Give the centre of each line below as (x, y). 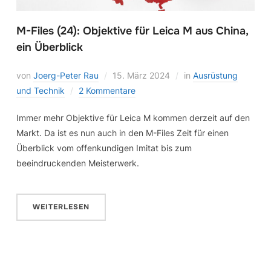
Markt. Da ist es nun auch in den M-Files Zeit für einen (122, 132)
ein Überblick (49, 47)
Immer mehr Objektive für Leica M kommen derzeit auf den (133, 117)
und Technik (40, 90)
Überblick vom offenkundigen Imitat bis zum (104, 148)
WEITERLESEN (61, 207)
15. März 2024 (141, 75)
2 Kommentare (107, 90)
